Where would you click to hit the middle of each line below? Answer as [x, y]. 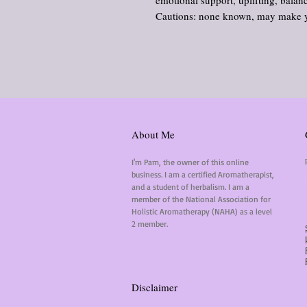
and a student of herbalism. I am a [191, 187]
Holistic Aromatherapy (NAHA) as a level [202, 212]
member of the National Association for [201, 199]
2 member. [151, 224]
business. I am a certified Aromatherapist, [203, 175]
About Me [153, 135]
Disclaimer [155, 287]
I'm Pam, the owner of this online [190, 162]
